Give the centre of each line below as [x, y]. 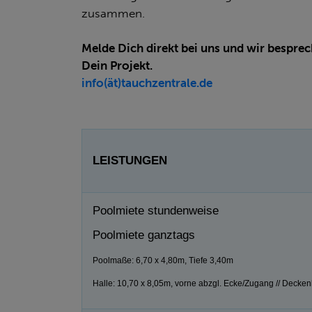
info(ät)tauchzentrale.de [147, 83]
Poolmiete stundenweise [156, 210]
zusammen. [113, 13]
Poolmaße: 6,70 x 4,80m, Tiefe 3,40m [163, 260]
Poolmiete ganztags [144, 235]
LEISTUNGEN [130, 160]
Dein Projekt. [117, 65]
